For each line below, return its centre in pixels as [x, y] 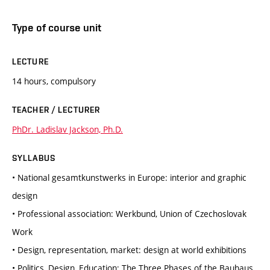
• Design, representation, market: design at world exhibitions [129, 250]
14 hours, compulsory [54, 81]
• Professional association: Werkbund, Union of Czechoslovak [129, 213]
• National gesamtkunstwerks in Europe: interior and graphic [129, 177]
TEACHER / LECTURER [56, 109]
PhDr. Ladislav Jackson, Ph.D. [67, 129]
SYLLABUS [34, 158]
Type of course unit [57, 27]
